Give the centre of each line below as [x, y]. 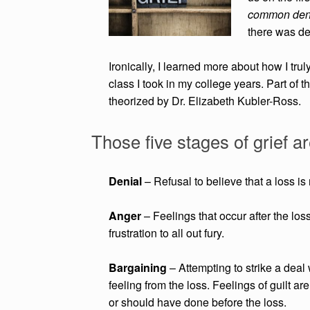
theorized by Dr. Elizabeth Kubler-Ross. [205, 101]
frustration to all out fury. [166, 233]
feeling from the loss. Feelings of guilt [201, 285]
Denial [125, 181]
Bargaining [138, 268]
